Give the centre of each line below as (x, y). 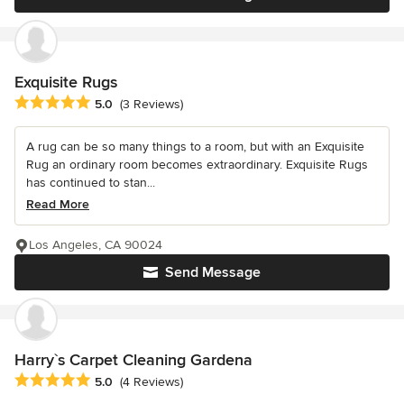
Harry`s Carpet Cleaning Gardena (133, 360)
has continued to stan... (91, 183)
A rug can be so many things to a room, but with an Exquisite (195, 147)
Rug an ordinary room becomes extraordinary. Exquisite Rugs (197, 165)
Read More (58, 205)
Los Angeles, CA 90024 (96, 245)
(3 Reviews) (151, 105)
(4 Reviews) (151, 382)
